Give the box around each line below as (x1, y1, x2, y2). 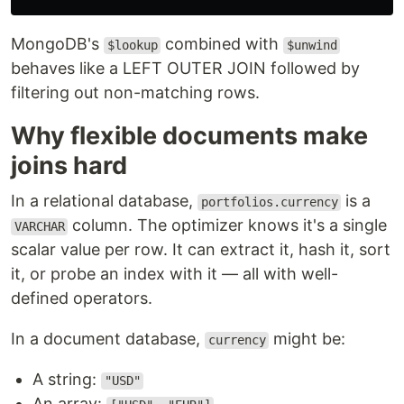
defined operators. (11, 289, 152, 308)
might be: (269, 329, 346, 349)
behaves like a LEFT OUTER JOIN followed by (11, 59, 360, 78)
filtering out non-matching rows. (11, 83, 260, 103)
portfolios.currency (200, 195, 338, 210)
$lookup (106, 38, 158, 53)
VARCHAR (14, 219, 65, 234)
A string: (32, 370, 101, 390)
